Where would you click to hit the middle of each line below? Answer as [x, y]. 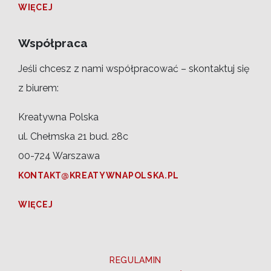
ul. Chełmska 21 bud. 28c [73, 136]
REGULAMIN [135, 260]
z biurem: [38, 88]
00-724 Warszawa [59, 155]
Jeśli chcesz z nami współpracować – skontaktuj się [134, 68]
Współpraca [53, 43]
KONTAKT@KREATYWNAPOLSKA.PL [99, 175]
